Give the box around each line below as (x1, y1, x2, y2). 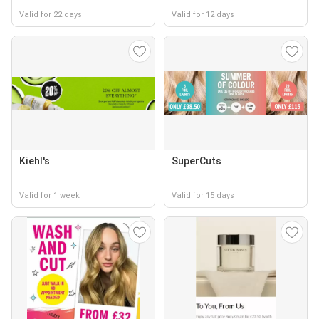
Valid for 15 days (172, 191, 234, 200)
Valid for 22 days (19, 10, 82, 19)
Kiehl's (19, 155, 50, 167)
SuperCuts (172, 155, 221, 167)
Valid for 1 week (19, 191, 80, 200)
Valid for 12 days (172, 10, 234, 19)
